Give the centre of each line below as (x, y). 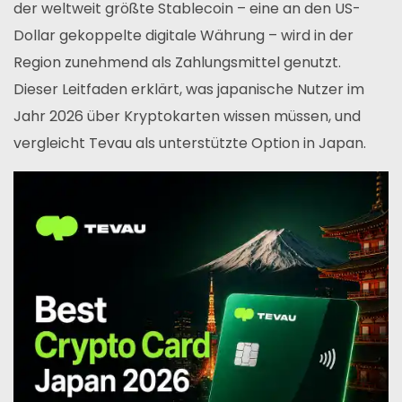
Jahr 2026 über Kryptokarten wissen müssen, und (187, 116)
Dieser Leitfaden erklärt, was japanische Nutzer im (189, 89)
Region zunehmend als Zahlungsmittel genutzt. (177, 62)
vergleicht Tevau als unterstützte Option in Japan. (190, 143)
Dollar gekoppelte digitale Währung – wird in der (184, 35)
